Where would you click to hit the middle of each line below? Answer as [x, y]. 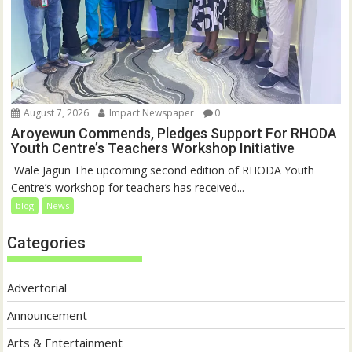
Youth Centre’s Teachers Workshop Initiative [153, 148]
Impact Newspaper [151, 112]
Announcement [48, 315]
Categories [47, 242]
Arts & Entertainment [65, 342]
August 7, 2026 [55, 112]
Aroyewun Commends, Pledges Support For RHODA [174, 133]
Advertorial [37, 287]
